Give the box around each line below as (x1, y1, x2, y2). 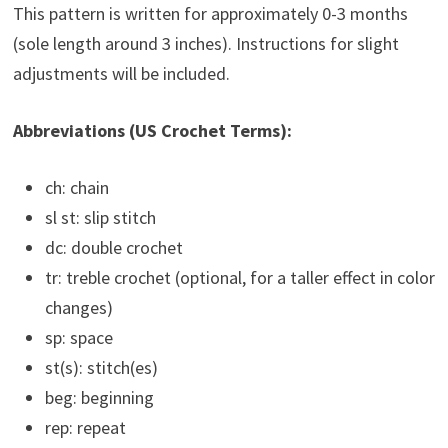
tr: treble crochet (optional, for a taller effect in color (44, 266, 435, 290)
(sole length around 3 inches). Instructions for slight (12, 32, 399, 56)
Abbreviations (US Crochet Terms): (12, 119, 292, 143)
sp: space (44, 326, 113, 350)
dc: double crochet (44, 236, 183, 260)
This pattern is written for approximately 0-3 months (12, 2, 408, 26)
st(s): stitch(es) (44, 356, 158, 380)
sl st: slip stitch (44, 206, 156, 230)
